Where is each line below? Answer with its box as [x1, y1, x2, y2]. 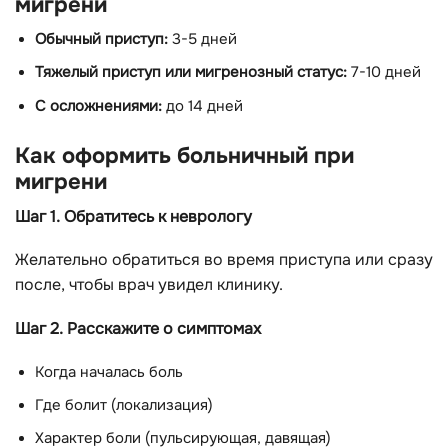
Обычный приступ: [35, 30, 168, 50]
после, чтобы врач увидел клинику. [15, 274, 283, 296]
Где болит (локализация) [35, 395, 213, 415]
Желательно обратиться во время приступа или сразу [15, 249, 433, 271]
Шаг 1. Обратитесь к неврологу [15, 205, 252, 227]
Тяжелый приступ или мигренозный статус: [35, 63, 347, 83]
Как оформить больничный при [15, 140, 354, 170]
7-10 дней [347, 63, 421, 83]
